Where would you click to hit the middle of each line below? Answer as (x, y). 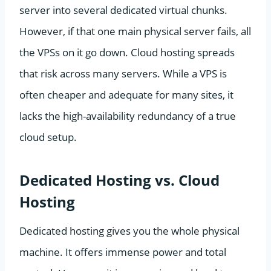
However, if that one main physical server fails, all (135, 31)
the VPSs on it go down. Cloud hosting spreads (127, 52)
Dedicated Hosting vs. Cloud (119, 180)
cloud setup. (48, 137)
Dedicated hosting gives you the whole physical (129, 230)
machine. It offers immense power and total (123, 252)
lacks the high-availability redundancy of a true (128, 116)
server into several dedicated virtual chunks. (123, 10)
